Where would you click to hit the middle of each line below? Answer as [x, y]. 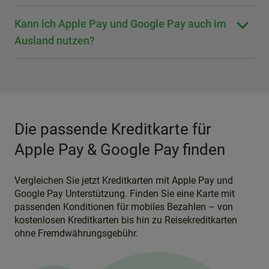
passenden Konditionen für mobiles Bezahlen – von [124, 207]
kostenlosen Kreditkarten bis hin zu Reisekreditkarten [126, 220]
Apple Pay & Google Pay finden [120, 150]
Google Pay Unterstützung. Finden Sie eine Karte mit [125, 194]
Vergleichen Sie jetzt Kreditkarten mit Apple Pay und [124, 180]
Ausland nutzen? [55, 41]
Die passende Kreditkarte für [113, 129]
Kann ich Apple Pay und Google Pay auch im [120, 24]
